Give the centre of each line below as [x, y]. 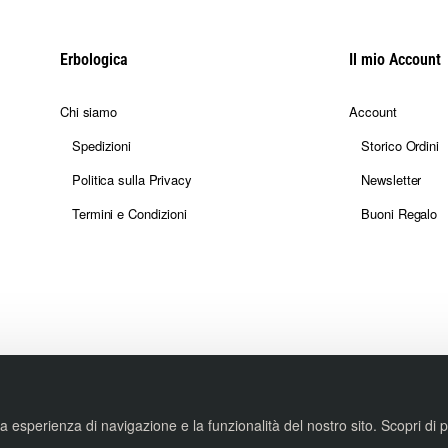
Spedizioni [101, 145]
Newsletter [391, 179]
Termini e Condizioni [129, 213]
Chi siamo [89, 111]
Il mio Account [395, 59]
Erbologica [94, 59]
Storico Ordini [400, 145]
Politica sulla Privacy [132, 179]
